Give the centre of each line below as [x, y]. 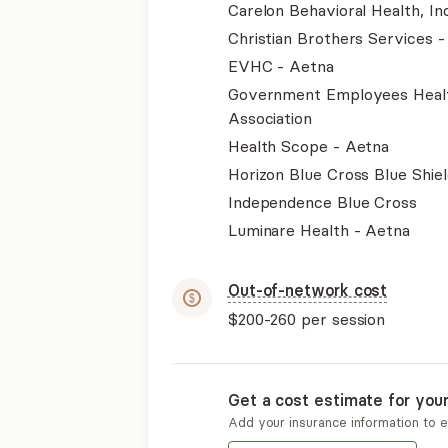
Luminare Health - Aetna [318, 230]
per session [341, 319]
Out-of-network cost [307, 290]
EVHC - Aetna [280, 66]
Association [269, 118]
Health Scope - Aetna [308, 146]
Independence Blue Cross [322, 202]
